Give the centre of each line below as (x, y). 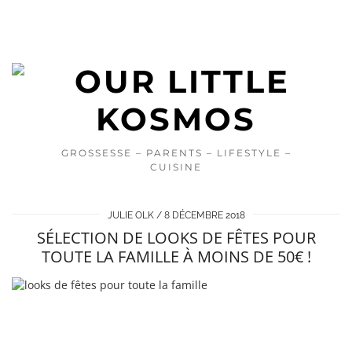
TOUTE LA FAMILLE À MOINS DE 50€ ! (176, 257)
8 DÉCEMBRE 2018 (204, 215)
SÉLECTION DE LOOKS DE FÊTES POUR (176, 238)
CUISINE (176, 167)
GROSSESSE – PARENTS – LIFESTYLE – (176, 153)
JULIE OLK (130, 215)
